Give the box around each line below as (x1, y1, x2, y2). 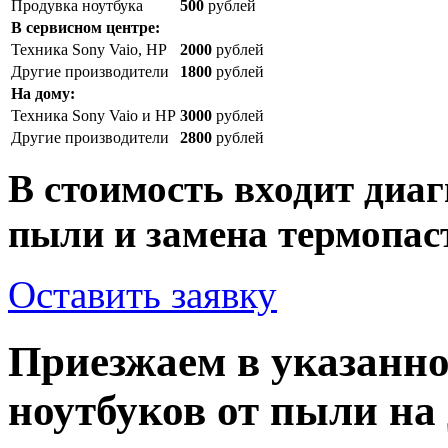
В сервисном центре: (11, 19, 160, 37)
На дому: (11, 85, 75, 103)
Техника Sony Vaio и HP (11, 107, 176, 125)
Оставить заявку (8, 273, 277, 317)
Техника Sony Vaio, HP (11, 41, 167, 59)
